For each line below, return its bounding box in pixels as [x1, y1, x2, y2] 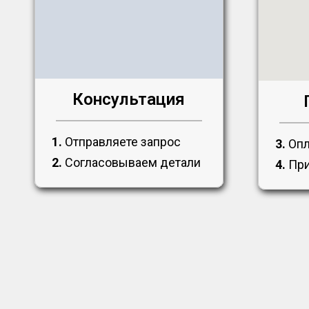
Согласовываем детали [62, 155, 201, 170]
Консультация [72, 90, 186, 110]
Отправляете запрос [62, 134, 181, 150]
